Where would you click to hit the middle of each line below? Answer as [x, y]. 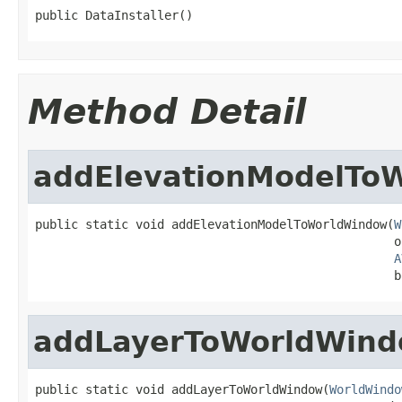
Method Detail [167, 111]
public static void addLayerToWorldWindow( [182, 389]
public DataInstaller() [114, 15]
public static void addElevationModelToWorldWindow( [214, 224]
